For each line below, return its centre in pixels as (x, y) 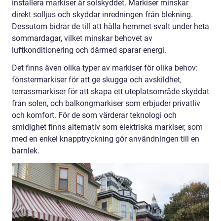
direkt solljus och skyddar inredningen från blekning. (102, 15)
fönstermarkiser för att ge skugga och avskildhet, (97, 80)
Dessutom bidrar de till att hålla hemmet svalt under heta (110, 26)
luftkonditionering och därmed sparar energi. (89, 50)
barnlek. (26, 151)
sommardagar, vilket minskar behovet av (82, 38)
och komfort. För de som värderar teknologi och (94, 115)
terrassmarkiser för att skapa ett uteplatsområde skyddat (110, 92)
